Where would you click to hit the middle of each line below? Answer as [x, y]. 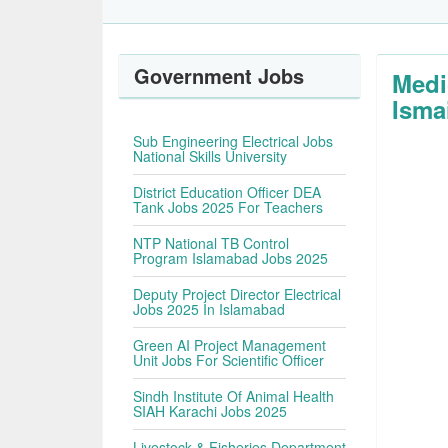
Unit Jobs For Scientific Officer [229, 360]
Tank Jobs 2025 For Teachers [228, 207]
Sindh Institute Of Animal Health [234, 396]
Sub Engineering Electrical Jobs [233, 141]
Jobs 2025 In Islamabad [209, 309]
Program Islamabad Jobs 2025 [231, 258]
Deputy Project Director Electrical [237, 294]
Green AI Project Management [230, 345]
